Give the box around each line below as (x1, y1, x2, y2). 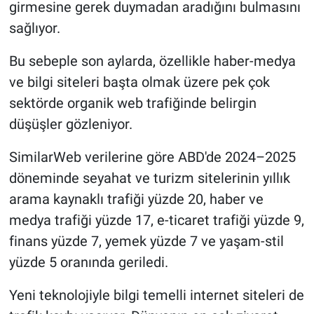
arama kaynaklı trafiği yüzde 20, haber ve (8, 190, 264, 207)
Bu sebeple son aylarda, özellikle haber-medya (8, 52, 296, 69)
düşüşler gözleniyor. (8, 115, 132, 132)
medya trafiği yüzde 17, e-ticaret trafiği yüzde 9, (8, 211, 304, 228)
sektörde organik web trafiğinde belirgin (8, 94, 257, 111)
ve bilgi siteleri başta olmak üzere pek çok (8, 73, 270, 90)
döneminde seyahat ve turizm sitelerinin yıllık (8, 169, 290, 186)
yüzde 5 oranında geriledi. (8, 253, 168, 271)
